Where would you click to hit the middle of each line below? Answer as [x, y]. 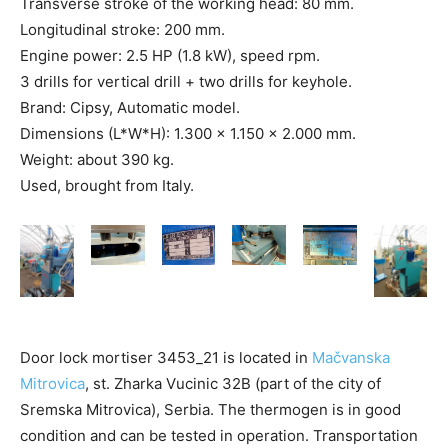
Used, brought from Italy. [107, 185]
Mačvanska [351, 357]
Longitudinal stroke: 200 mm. [122, 29]
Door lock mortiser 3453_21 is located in [166, 357]
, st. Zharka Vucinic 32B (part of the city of [233, 383]
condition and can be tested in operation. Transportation [219, 435]
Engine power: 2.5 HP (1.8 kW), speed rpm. [170, 55]
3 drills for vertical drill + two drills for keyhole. [186, 81]
